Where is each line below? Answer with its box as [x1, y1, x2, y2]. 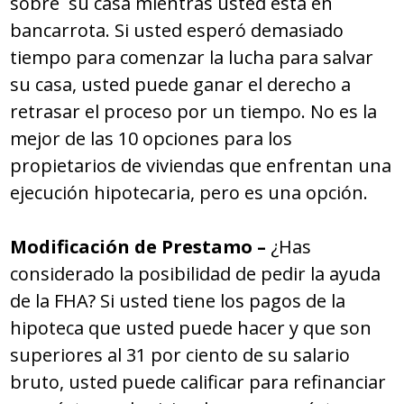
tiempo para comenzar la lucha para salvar [10, 45, 374, 70]
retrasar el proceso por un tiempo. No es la [10, 99, 378, 124]
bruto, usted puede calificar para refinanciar [10, 370, 387, 395]
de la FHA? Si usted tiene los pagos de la [10, 289, 346, 314]
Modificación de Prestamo [10, 234, 253, 260]
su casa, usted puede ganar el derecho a [10, 72, 352, 97]
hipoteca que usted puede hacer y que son [10, 316, 372, 341]
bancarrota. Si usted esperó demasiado [10, 18, 344, 43]
